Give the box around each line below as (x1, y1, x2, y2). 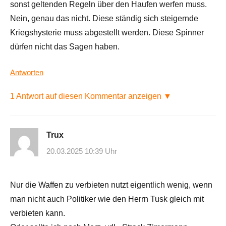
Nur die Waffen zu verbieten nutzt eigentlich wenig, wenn (10, 180, 212, 189)
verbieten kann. (10, 208, 65, 217)
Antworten (10, 68, 43, 77)
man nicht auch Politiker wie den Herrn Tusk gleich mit (10, 194, 204, 203)
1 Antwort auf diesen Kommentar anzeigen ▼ (10, 92, 172, 101)
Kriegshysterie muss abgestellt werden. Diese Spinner (10, 28, 204, 37)
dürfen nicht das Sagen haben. (10, 42, 120, 51)
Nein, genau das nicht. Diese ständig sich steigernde (10, 14, 198, 23)
